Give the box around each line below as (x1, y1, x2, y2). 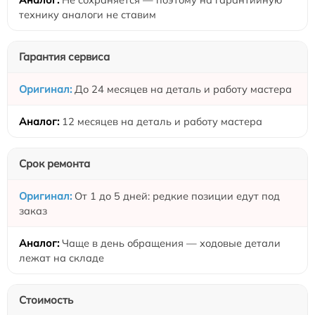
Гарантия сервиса (19, 50, 110, 64)
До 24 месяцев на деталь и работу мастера (75, 82, 292, 96)
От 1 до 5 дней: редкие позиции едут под (75, 189, 280, 203)
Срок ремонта (19, 157, 90, 171)
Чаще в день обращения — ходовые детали (62, 236, 281, 250)
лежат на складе (19, 251, 104, 265)
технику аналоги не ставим (19, 8, 156, 22)
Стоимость (19, 293, 73, 307)
